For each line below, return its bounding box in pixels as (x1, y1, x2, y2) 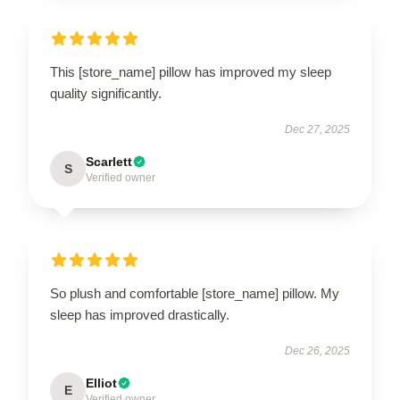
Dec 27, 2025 (285, 123, 350, 136)
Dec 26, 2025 (285, 345, 350, 357)
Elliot (86, 376, 117, 390)
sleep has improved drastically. (50, 307, 229, 322)
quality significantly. (50, 86, 162, 101)
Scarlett (86, 154, 132, 169)
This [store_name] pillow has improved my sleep (50, 64, 331, 79)
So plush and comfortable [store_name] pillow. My (50, 286, 339, 301)
